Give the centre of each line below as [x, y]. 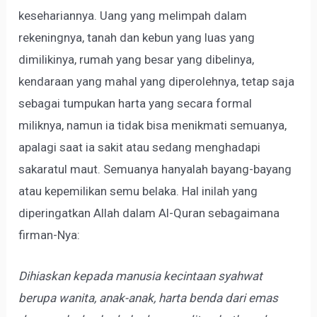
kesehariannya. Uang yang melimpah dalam [133, 15]
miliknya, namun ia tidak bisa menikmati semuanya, [153, 125]
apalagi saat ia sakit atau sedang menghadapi [140, 147]
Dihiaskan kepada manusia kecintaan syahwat [141, 276]
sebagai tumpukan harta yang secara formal [136, 103]
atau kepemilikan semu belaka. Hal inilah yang [138, 191]
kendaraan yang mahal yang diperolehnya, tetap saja [157, 81]
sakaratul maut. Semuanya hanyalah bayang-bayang [155, 169]
